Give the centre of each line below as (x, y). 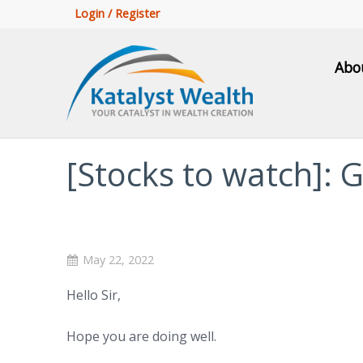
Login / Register (117, 13)
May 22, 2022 (118, 260)
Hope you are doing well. (141, 336)
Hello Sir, (94, 295)
